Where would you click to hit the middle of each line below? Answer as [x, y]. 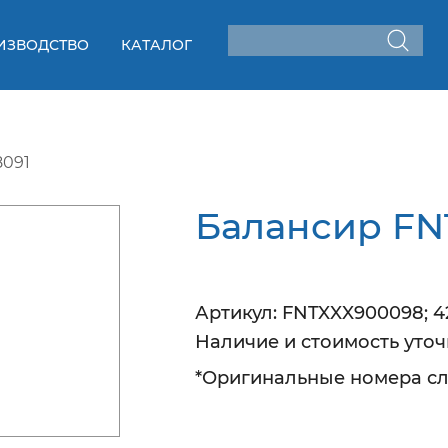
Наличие [236, 342]
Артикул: [235, 313]
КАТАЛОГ [157, 45]
